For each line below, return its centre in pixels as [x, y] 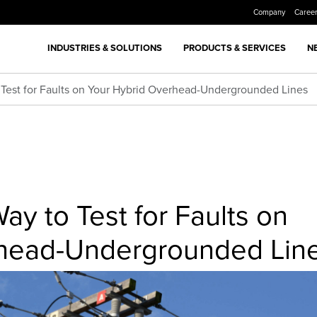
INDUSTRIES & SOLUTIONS [105, 47]
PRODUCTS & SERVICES [235, 47]
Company [270, 12]
